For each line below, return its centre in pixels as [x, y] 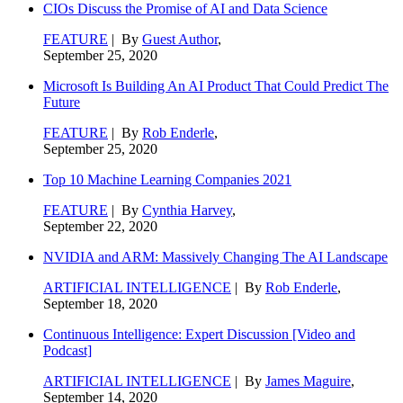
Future [62, 102]
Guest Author [180, 39]
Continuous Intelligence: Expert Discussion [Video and [199, 334]
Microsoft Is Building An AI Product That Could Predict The [216, 85]
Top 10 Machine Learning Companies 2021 [167, 179]
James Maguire [308, 381]
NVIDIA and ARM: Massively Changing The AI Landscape [215, 256]
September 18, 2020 [100, 303]
